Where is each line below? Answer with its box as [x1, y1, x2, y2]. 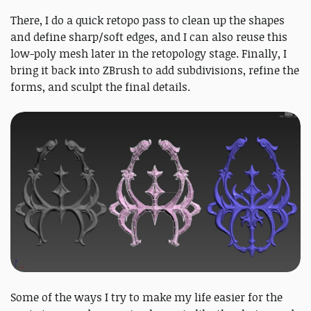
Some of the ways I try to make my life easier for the [10, 289, 283, 305]
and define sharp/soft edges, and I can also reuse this [10, 28, 287, 44]
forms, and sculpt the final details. [10, 78, 190, 94]
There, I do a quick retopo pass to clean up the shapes [10, 12, 285, 28]
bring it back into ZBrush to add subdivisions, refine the [10, 62, 299, 78]
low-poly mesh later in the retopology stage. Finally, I [10, 45, 287, 61]
